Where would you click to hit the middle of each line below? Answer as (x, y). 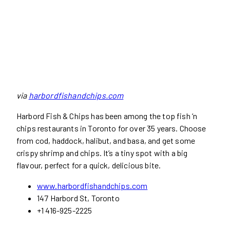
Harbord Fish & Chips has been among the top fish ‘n (107, 116)
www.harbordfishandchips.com (92, 186)
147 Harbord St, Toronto (79, 198)
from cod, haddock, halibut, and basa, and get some (106, 141)
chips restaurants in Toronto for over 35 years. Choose (111, 128)
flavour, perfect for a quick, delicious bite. (90, 165)
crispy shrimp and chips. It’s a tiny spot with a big (102, 153)
